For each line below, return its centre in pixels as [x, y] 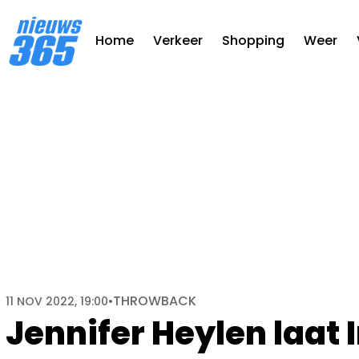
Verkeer [178, 41]
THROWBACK [155, 301]
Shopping [253, 41]
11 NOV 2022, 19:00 [57, 301]
